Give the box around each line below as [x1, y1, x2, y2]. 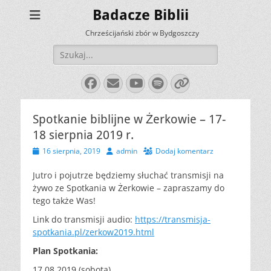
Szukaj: [53, 45, 81, 56]
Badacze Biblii [92, 7, 189, 24]
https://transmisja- [135, 214, 211, 225]
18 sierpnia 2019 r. [33, 128, 134, 142]
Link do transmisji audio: [33, 214, 135, 225]
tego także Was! [33, 195, 96, 206]
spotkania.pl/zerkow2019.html [33, 226, 154, 238]
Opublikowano [32, 145, 80, 155]
